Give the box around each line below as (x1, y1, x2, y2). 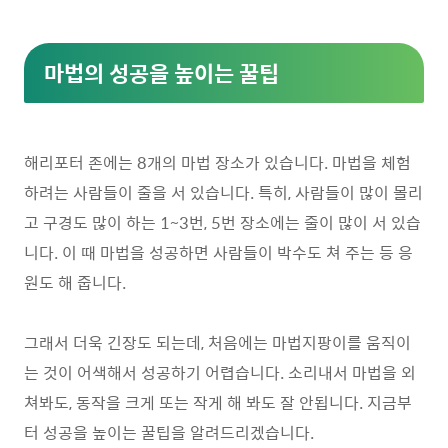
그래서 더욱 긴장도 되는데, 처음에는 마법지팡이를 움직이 (24, 330, 411, 355)
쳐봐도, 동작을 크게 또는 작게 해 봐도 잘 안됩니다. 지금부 (24, 390, 412, 415)
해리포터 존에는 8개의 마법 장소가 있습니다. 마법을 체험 (24, 150, 411, 175)
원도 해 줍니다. (24, 270, 126, 295)
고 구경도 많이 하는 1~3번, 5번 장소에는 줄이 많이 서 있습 (24, 210, 421, 235)
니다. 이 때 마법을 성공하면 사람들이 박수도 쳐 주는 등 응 (24, 240, 413, 265)
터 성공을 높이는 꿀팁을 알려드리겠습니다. (24, 420, 314, 445)
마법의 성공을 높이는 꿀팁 (44, 56, 279, 90)
